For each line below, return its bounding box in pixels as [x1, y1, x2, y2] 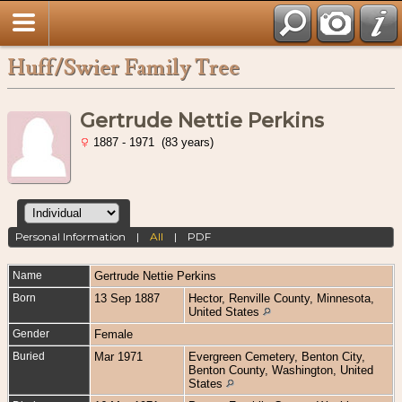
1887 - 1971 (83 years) [90, 135, 214, 149]
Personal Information [15, 230, 127, 244]
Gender [13, 327, 49, 340]
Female [94, 327, 136, 341]
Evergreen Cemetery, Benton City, [188, 349, 365, 363]
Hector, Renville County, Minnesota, [188, 291, 374, 305]
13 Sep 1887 [94, 291, 163, 305]
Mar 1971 [94, 349, 146, 363]
